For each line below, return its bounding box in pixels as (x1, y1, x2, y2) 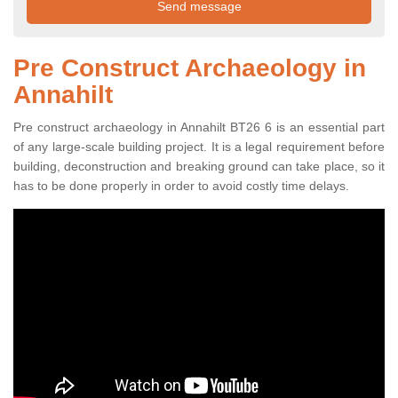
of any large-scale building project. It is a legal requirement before (13, 139, 385, 155)
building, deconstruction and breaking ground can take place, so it (13, 159, 385, 174)
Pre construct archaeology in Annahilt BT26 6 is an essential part (13, 120, 385, 135)
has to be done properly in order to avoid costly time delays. (13, 179, 349, 194)
